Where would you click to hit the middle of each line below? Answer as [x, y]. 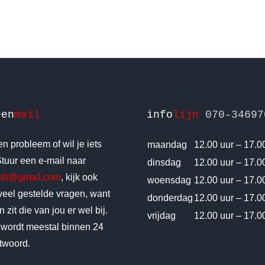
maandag [167, 144]
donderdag [170, 198]
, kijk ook [79, 177]
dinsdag [164, 162]
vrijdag [161, 215]
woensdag [169, 180]
